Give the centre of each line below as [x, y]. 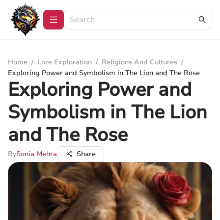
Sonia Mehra [37, 154]
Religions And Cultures [139, 62]
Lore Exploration [65, 62]
